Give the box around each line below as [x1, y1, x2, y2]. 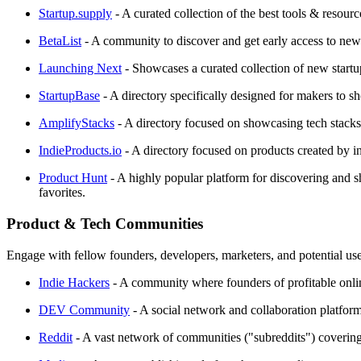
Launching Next [39, 61, 122, 76]
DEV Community [39, 302, 130, 317]
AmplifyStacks [39, 116, 114, 131]
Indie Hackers [39, 275, 110, 289]
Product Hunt [39, 171, 107, 185]
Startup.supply [39, 6, 112, 21]
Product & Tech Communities [6, 215, 203, 233]
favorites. [39, 185, 85, 200]
